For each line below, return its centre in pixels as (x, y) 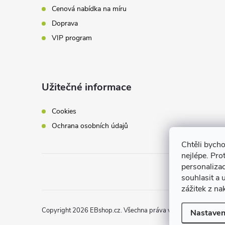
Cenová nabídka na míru (89, 9)
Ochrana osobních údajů (90, 126)
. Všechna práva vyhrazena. (160, 210)
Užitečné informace (87, 87)
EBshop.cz (105, 210)
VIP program (72, 38)
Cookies (64, 111)
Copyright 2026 (66, 210)
